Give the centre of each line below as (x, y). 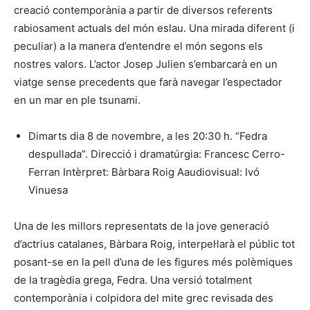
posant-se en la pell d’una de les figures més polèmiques (153, 262)
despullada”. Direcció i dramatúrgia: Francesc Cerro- (157, 154)
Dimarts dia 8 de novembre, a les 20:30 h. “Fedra (148, 136)
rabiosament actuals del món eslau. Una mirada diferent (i (154, 28)
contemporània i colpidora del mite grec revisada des (144, 298)
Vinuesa (48, 190)
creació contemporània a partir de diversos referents (143, 10)
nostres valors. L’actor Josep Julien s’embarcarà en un (146, 64)
